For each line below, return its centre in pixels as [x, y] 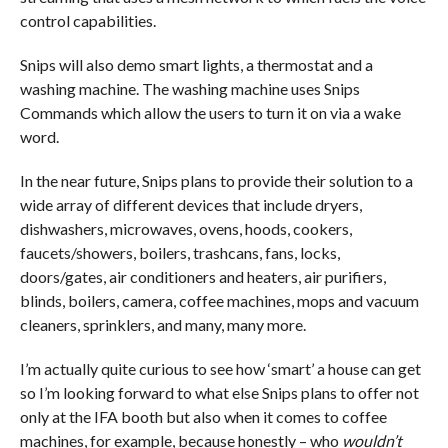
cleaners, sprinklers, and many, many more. [162, 325]
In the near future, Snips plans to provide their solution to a [216, 181]
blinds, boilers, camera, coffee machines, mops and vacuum [219, 301]
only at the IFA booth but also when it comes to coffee [203, 417]
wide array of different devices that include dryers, [190, 205]
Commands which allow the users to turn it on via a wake [210, 113]
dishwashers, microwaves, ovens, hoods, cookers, [185, 229]
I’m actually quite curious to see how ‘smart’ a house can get [220, 369]
